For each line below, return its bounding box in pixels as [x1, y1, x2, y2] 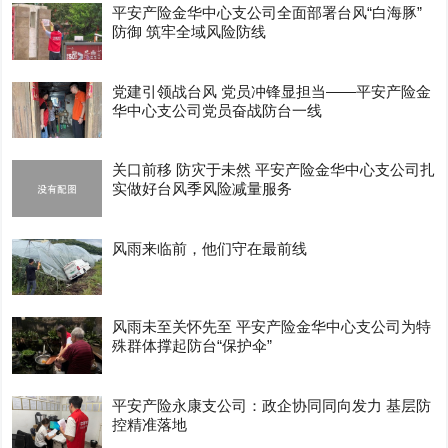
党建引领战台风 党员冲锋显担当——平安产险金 [112, 82, 432, 100]
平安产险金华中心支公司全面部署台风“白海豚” [112, 4, 423, 21]
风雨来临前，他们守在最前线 [112, 239, 308, 257]
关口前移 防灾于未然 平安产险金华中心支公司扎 [112, 161, 436, 179]
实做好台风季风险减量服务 [112, 180, 293, 198]
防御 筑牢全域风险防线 [112, 23, 267, 40]
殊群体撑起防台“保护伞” [112, 337, 273, 355]
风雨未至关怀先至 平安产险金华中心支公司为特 [112, 318, 432, 336]
